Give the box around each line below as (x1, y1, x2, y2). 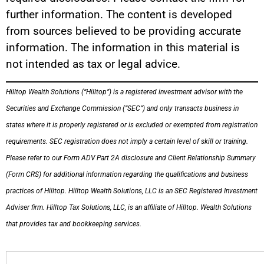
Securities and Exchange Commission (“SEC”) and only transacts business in (6, 104, 239, 113)
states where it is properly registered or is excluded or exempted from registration (6, 120, 258, 129)
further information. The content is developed (6, 8, 232, 22)
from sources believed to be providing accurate (6, 24, 241, 38)
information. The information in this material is (6, 41, 240, 55)
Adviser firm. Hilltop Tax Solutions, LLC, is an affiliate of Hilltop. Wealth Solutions (6, 203, 252, 212)
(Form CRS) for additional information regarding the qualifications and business (6, 170, 248, 179)
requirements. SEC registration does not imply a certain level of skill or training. (6, 137, 248, 146)
